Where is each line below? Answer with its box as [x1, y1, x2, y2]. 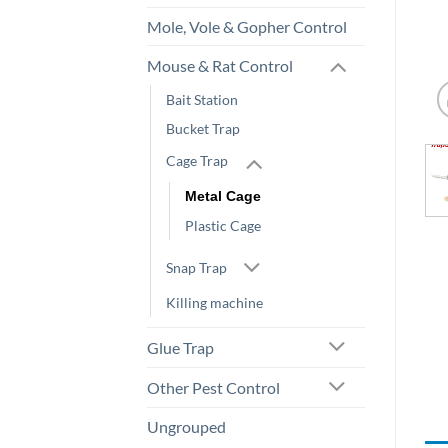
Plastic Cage [185, 216, 261, 234]
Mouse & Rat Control [147, 55, 293, 75]
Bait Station [166, 90, 238, 108]
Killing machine [166, 294, 263, 312]
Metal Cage [185, 187, 261, 204]
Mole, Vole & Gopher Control [147, 16, 347, 36]
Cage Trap [166, 152, 228, 170]
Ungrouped [147, 416, 226, 436]
